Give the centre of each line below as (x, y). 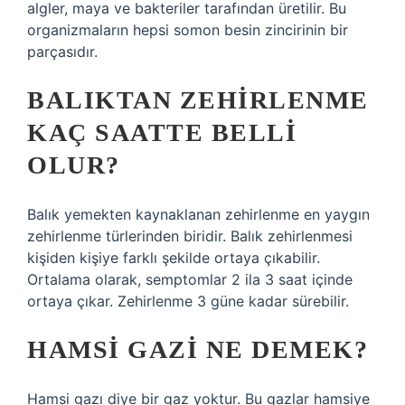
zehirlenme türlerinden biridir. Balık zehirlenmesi (190, 236)
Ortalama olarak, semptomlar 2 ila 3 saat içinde (190, 279)
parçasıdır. (62, 52)
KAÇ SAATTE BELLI (162, 132)
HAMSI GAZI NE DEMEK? (198, 349)
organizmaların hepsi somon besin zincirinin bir (188, 30)
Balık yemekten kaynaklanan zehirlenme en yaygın (198, 214)
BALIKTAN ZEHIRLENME (198, 100)
